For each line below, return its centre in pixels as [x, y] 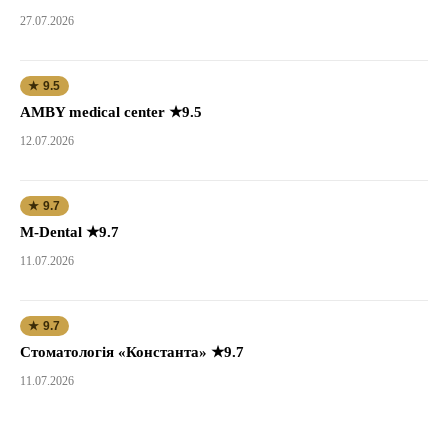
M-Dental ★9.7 [69, 231]
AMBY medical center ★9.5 [111, 111]
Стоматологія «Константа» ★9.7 [132, 351]
